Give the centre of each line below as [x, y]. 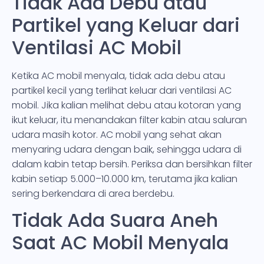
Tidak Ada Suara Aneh [115, 220]
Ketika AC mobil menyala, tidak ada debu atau [118, 75]
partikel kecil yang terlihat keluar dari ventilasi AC [122, 90]
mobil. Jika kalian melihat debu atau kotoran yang [126, 105]
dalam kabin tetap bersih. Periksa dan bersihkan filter [132, 164]
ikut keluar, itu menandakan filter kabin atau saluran [129, 120]
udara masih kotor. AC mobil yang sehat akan [117, 134]
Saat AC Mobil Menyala [120, 243]
